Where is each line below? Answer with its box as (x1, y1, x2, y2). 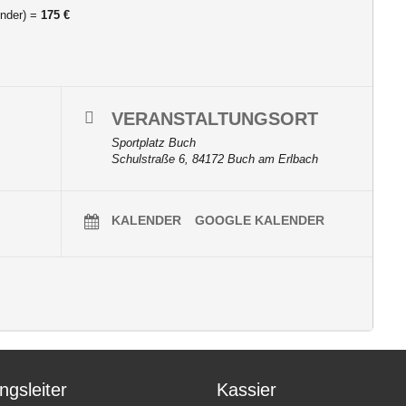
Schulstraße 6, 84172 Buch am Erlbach (111, 152, 318, 166)
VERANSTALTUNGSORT (111, 109, 318, 129)
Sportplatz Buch (111, 136, 196, 150)
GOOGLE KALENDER (195, 213, 324, 227)
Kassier (217, 380, 276, 400)
